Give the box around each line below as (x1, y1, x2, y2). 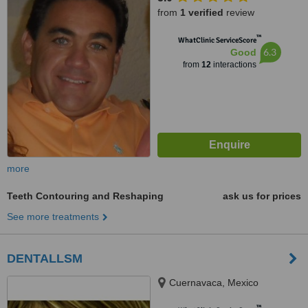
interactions (210, 60, 256, 69)
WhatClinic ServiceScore (177, 36, 256, 45)
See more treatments (7, 211, 99, 222)
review (223, 7, 254, 18)
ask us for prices (223, 190, 301, 201)
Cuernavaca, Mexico (169, 277, 258, 288)
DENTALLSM (7, 252, 82, 265)
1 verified (180, 7, 223, 18)
